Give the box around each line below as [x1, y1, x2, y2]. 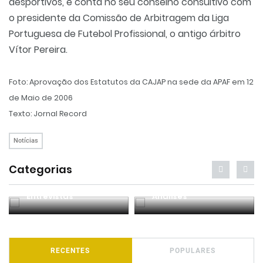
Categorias [9, 162, 72, 177]
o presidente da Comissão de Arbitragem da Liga [9, 11, 229, 25]
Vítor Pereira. [9, 43, 68, 56]
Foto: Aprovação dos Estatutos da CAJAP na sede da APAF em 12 [9, 77, 254, 87]
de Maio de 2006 [9, 93, 73, 103]
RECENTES [50, 247, 90, 255]
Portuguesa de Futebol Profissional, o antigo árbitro [9, 27, 241, 41]
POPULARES [170, 247, 216, 255]
